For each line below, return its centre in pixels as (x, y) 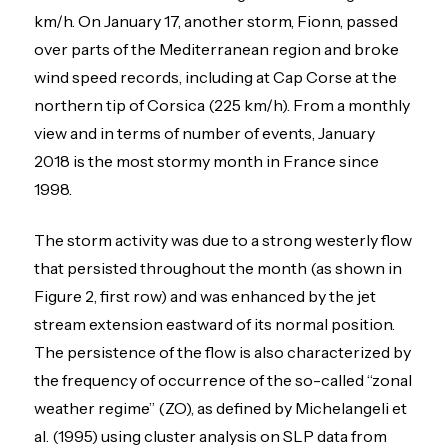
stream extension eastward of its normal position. (215, 323)
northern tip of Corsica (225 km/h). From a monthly (222, 105)
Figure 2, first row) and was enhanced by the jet (205, 295)
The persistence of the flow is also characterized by (223, 351)
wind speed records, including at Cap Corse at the (216, 77)
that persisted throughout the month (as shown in (218, 267)
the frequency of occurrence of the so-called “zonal (223, 379)
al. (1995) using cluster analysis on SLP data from (211, 435)
